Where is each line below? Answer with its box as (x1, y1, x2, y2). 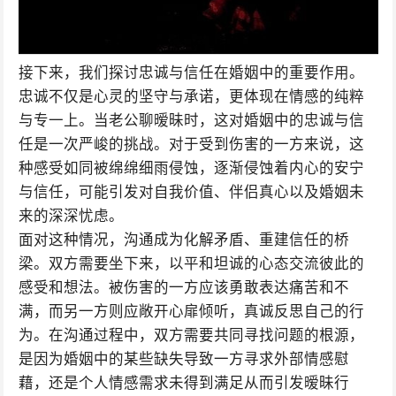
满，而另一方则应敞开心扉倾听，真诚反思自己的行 (18, 303, 364, 320)
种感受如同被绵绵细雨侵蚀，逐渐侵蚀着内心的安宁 (18, 160, 364, 177)
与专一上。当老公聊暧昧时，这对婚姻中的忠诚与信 (18, 112, 364, 129)
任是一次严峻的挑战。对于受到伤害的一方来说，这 (18, 136, 364, 153)
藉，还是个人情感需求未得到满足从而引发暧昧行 (18, 375, 349, 392)
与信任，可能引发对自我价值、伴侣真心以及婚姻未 (18, 184, 364, 201)
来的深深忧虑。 (18, 208, 124, 225)
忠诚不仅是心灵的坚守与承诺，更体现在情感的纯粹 (18, 88, 364, 105)
